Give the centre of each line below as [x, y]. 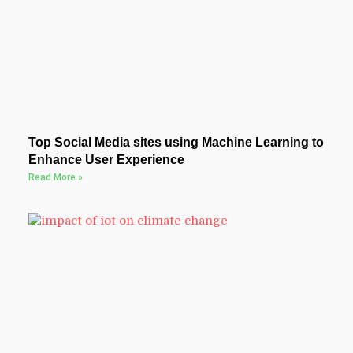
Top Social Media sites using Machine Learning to [176, 143]
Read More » [55, 178]
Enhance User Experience [106, 160]
